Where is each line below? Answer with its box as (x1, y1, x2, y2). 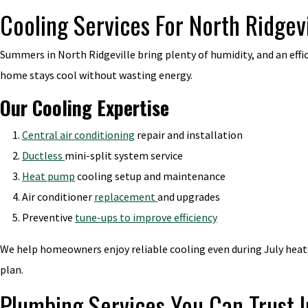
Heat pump (22, 169, 75, 183)
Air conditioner (22, 190, 94, 203)
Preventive (22, 210, 75, 224)
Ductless (22, 148, 65, 162)
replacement (94, 190, 157, 203)
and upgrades (157, 190, 220, 203)
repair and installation (135, 128, 243, 142)
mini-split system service (65, 148, 183, 162)
